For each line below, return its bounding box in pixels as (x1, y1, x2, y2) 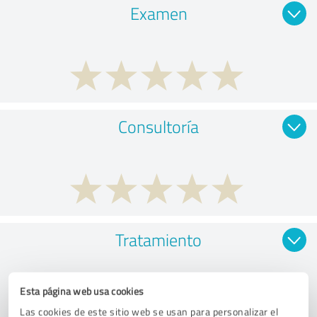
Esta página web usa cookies (20, 284, 144, 298)
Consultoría (118, 114, 199, 138)
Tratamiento (115, 227, 202, 251)
